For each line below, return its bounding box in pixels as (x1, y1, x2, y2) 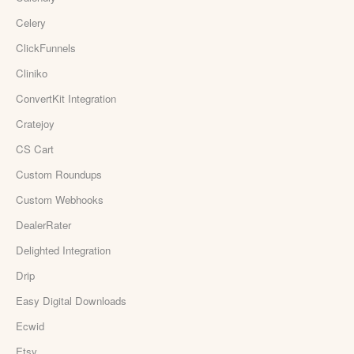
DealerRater (16, 217, 71, 232)
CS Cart (16, 141, 54, 156)
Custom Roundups (16, 166, 102, 182)
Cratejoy (16, 115, 55, 131)
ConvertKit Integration (16, 90, 116, 106)
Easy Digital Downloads (16, 292, 126, 308)
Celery (16, 14, 46, 30)
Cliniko (16, 65, 47, 81)
